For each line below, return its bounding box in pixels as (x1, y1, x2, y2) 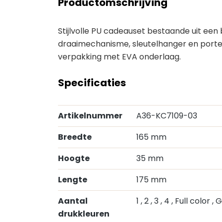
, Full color (171, 195, 212, 207)
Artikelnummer (58, 110, 122, 121)
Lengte (58, 174, 87, 185)
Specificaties (58, 76, 126, 90)
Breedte (58, 131, 92, 143)
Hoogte (58, 153, 90, 164)
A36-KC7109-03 (136, 110, 197, 121)
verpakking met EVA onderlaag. (58, 51, 181, 62)
